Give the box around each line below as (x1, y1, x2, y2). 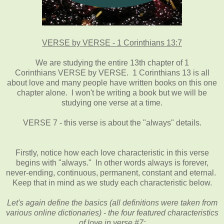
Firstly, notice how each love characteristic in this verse (15, 148, 209, 157)
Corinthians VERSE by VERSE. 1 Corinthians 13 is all (14, 68, 209, 77)
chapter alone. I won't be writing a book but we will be (17, 88, 207, 97)
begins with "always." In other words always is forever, (15, 158, 208, 167)
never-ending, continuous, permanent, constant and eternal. (6, 168, 218, 177)
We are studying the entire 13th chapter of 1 (35, 58, 189, 67)
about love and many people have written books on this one (7, 78, 217, 87)
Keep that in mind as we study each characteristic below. (12, 178, 212, 187)
